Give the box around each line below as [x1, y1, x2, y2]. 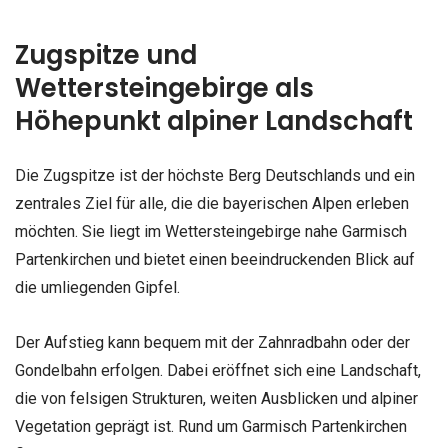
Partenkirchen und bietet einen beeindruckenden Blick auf [15, 250, 415, 270]
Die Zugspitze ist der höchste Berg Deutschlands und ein [15, 166, 415, 186]
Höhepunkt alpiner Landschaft [15, 103, 413, 140]
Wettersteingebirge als [15, 70, 314, 107]
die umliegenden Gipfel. [15, 278, 180, 298]
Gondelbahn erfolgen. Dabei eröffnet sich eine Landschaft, [15, 361, 421, 381]
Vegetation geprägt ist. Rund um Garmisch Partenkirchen [15, 417, 407, 437]
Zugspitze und [15, 37, 197, 74]
